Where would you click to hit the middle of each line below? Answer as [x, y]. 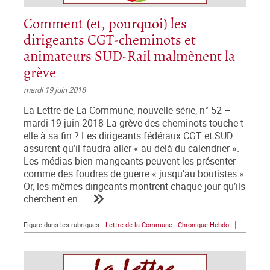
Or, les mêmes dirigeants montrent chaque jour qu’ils [134, 187]
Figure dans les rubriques [61, 225]
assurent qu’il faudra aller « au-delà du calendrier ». [131, 149]
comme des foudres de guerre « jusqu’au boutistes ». [135, 174]
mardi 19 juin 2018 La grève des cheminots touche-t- [135, 124]
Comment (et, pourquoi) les [105, 25]
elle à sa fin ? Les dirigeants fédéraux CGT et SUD [128, 136]
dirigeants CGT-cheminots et [110, 41]
